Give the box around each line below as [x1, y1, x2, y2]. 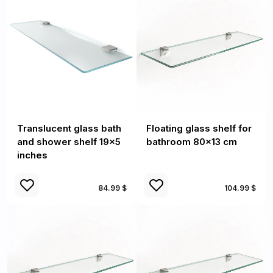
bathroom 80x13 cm [146, 136, 237, 147]
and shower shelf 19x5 [17, 136, 121, 147]
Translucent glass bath [17, 122, 121, 134]
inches [17, 149, 48, 161]
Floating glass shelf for [146, 122, 252, 134]
